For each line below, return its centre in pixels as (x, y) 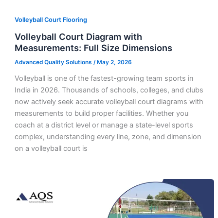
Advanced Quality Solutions (54, 63)
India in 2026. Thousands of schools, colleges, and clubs (109, 90)
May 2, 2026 (114, 63)
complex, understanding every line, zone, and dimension (108, 137)
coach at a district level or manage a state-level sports (104, 125)
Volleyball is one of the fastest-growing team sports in (104, 79)
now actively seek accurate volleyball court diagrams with (109, 102)
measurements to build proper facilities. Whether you (101, 114)
